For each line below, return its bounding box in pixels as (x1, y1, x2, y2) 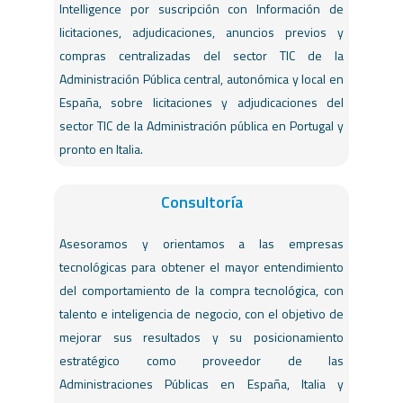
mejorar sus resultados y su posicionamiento (59, 327, 344, 347)
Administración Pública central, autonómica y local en (59, 69, 344, 89)
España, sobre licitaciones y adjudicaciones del (59, 93, 344, 112)
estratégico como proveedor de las (59, 351, 344, 371)
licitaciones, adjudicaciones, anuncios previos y (59, 22, 344, 42)
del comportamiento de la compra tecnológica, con (59, 281, 344, 300)
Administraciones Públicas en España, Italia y (59, 374, 344, 394)
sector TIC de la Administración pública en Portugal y (59, 116, 344, 136)
